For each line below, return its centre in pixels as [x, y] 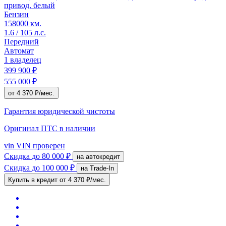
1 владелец [23, 60]
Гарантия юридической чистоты [60, 111]
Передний [21, 41]
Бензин [16, 14]
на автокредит [103, 156]
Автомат [19, 50]
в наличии [77, 128]
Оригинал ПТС [32, 128]
